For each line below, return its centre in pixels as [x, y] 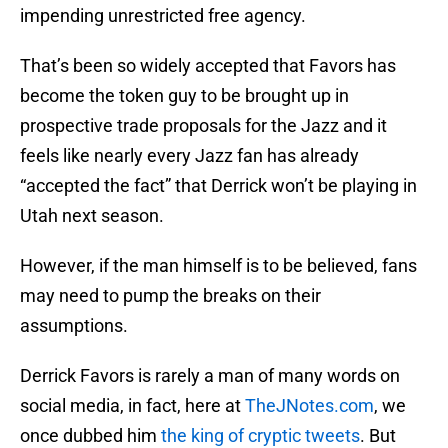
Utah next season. [92, 216]
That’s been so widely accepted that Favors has [208, 66]
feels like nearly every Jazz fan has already [189, 156]
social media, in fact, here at [132, 406]
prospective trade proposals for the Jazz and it [203, 126]
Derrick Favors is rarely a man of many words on [210, 376]
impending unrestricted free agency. [163, 16]
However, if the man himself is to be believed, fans [218, 266]
